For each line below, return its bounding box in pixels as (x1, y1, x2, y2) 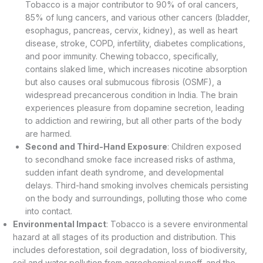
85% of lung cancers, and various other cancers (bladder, (25, 12, 250, 22)
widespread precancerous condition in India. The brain (25, 89, 238, 100)
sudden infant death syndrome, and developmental (25, 167, 224, 177)
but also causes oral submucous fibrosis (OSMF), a (25, 76, 221, 87)
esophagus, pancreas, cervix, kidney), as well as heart (25, 25, 238, 35)
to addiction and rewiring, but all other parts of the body (25, 115, 242, 126)
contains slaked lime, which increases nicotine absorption (25, 63, 247, 74)
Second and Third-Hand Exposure (25, 141, 167, 151)
